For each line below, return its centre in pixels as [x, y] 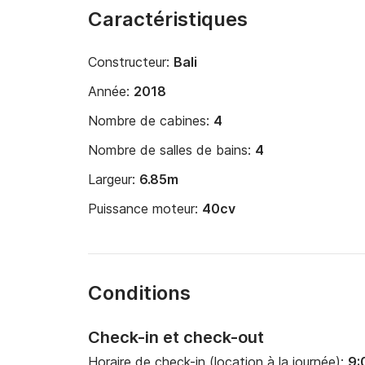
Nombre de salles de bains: [172, 150]
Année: [111, 91]
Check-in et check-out [176, 337]
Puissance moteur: [145, 209]
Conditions [139, 293]
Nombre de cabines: [151, 121]
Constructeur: [131, 62]
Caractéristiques [168, 19]
